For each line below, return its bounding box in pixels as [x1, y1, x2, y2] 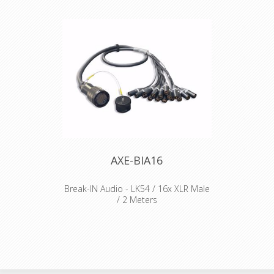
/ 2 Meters [116, 194, 157, 206]
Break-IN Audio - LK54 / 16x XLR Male [64, 183, 210, 195]
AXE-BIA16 [111, 153, 163, 168]
